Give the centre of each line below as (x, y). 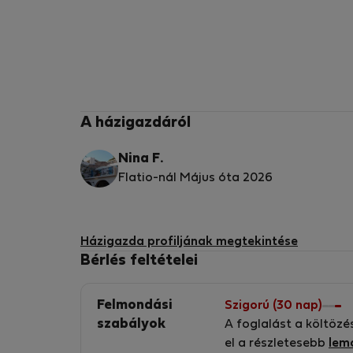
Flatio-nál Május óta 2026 (195, 178)
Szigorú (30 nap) (273, 306)
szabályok (131, 325)
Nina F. (141, 159)
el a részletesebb (277, 344)
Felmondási (135, 306)
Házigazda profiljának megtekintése (189, 242)
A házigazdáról (136, 123)
